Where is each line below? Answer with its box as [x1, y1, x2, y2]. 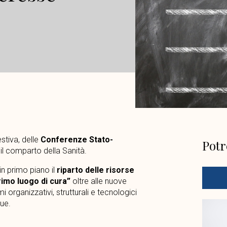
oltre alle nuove [70, 176, 127, 186]
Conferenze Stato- [40, 134, 113, 144]
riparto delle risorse [56, 165, 134, 175]
